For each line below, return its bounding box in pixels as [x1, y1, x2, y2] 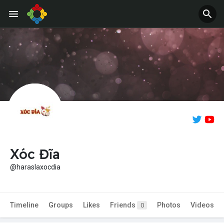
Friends [110, 201, 137, 209]
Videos [190, 201, 214, 209]
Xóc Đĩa [10, 145, 60, 163]
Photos [157, 201, 180, 209]
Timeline [10, 201, 38, 209]
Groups [48, 201, 73, 209]
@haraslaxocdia [10, 163, 60, 171]
